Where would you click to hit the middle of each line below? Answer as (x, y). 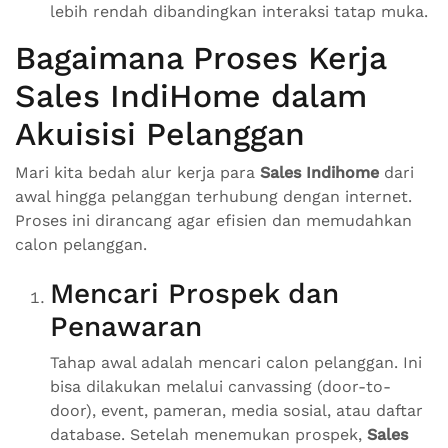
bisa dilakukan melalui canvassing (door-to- (220, 387)
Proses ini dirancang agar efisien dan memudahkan (213, 221)
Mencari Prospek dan (194, 294)
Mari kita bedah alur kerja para (137, 173)
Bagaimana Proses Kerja (200, 58)
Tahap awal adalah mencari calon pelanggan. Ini (236, 363)
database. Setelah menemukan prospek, (208, 435)
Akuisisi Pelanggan (160, 134)
